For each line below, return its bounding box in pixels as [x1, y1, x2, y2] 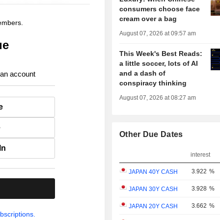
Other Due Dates [119, 130, 183, 139]
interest [190, 151, 210, 159]
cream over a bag [119, 15, 177, 23]
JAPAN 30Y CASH [127, 186, 178, 193]
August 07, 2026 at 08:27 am [119, 94, 196, 102]
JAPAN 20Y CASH [127, 203, 178, 210]
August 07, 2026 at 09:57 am [119, 30, 196, 37]
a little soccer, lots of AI [119, 59, 198, 68]
